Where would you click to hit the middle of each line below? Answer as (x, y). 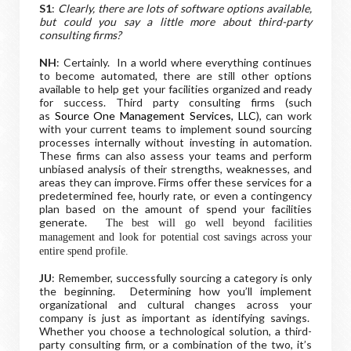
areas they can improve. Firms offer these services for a (175, 182)
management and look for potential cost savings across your (175, 237)
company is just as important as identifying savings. (175, 318)
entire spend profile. (84, 251)
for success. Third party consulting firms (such (175, 102)
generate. (63, 222)
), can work (284, 116)
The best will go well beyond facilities (199, 223)
